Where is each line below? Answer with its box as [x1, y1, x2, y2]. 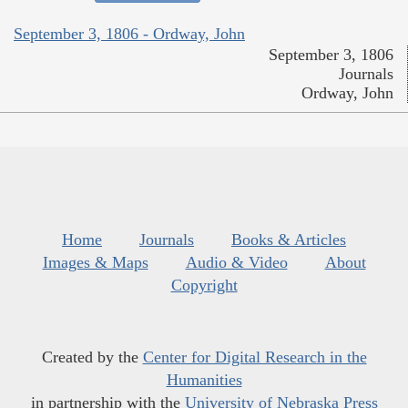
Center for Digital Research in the [142, 348, 367, 367]
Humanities [166, 371, 242, 390]
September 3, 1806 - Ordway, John [14, 25, 245, 44]
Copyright [170, 276, 238, 295]
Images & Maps [42, 253, 148, 272]
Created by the [41, 348, 143, 367]
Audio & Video [185, 253, 288, 272]
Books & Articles [231, 230, 346, 250]
